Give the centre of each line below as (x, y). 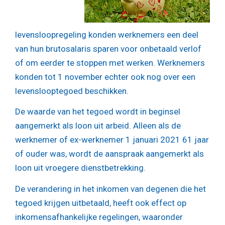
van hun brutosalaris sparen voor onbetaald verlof (108, 48)
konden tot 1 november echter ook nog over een (105, 77)
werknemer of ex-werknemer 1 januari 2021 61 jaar (112, 140)
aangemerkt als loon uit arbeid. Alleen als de (98, 126)
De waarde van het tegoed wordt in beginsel (98, 112)
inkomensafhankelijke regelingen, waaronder (99, 217)
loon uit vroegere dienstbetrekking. (80, 168)
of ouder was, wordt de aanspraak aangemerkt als (109, 154)
